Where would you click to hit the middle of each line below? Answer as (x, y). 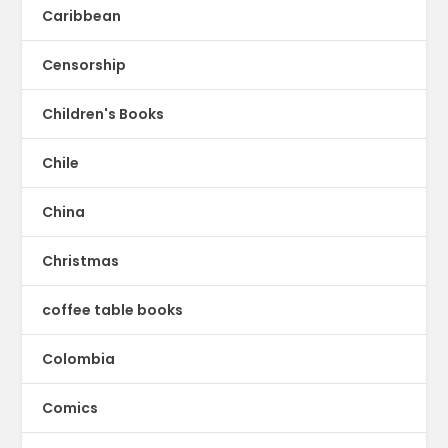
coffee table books (113, 309)
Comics (70, 407)
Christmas (81, 260)
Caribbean (82, 15)
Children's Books (103, 113)
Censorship (84, 64)
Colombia (79, 358)
